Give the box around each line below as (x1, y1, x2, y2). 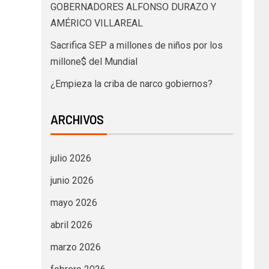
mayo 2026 (50, 197, 97, 209)
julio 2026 (50, 153, 91, 165)
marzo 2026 (50, 241, 101, 253)
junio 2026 (50, 175, 94, 187)
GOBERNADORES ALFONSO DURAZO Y (50, 1, 216, 13)
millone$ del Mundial (50, 56, 138, 68)
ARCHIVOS (50, 112, 104, 127)
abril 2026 (50, 219, 92, 231)
